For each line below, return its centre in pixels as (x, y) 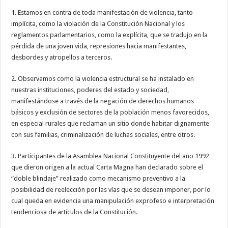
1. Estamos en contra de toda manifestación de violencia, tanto (102, 12)
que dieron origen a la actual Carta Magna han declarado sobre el (107, 167)
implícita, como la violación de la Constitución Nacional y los (98, 24)
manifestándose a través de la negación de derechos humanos (103, 101)
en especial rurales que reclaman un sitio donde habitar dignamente (110, 123)
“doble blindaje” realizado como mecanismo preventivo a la (98, 178)
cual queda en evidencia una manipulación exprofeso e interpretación (113, 201)
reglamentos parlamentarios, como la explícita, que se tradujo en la (110, 35)
